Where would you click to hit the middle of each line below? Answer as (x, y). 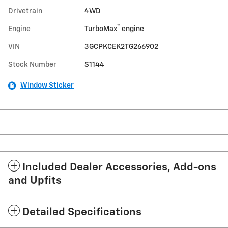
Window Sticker (47, 85)
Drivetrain (25, 11)
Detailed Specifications (82, 212)
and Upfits (35, 181)
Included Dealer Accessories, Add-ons (119, 167)
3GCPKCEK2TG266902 (122, 47)
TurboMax (101, 29)
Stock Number (32, 64)
